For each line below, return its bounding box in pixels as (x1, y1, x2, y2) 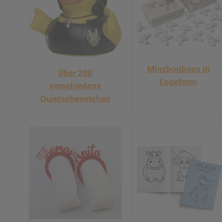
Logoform (160, 76, 197, 87)
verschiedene (50, 80, 101, 91)
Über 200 (58, 67, 93, 78)
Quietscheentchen (40, 93, 111, 104)
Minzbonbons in (147, 63, 210, 74)
